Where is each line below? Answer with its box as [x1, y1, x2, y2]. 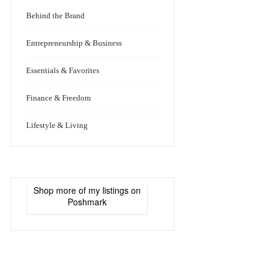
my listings [88, 184, 129, 197]
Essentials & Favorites [26, 66, 100, 76]
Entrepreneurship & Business [26, 38, 122, 48]
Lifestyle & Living [26, 121, 88, 130]
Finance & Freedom [26, 93, 91, 103]
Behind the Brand [26, 11, 85, 21]
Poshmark [68, 196, 107, 208]
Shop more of [34, 184, 89, 197]
